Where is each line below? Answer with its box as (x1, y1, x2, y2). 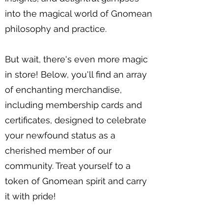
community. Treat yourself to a (5, 161, 131, 171)
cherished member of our (5, 145, 111, 156)
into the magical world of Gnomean (5, 8, 152, 19)
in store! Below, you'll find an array (5, 69, 147, 80)
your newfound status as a (5, 130, 115, 141)
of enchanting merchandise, (5, 84, 122, 95)
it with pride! (5, 191, 56, 202)
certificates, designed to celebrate (5, 115, 146, 126)
